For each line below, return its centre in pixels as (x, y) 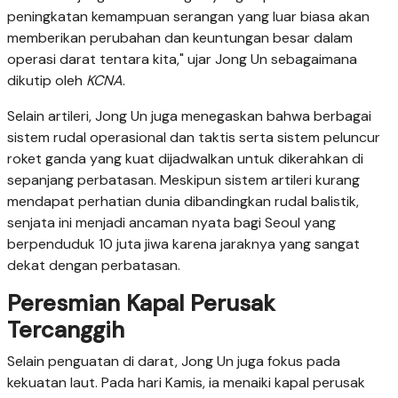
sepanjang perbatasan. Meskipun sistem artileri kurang (183, 180)
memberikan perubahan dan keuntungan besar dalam (180, 38)
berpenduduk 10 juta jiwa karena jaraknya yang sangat (183, 244)
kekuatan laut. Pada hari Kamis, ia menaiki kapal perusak (186, 383)
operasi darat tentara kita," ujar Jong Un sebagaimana (182, 60)
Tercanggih (66, 330)
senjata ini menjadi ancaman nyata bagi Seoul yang (171, 223)
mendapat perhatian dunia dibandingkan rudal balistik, (183, 202)
